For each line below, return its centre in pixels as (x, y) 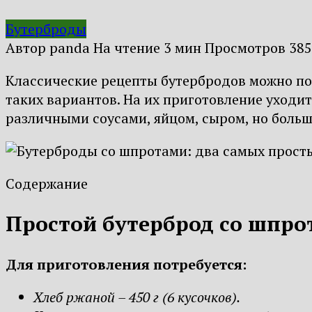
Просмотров (245, 47)
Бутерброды (46, 29)
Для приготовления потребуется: (126, 265)
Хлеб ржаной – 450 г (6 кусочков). (137, 297)
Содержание (47, 183)
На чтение (127, 47)
